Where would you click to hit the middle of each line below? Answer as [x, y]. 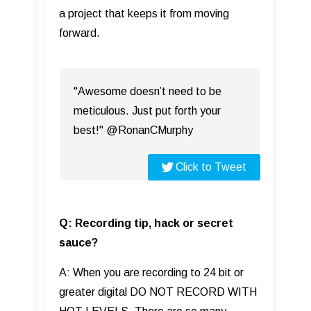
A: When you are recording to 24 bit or [151, 272]
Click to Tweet [211, 167]
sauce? [78, 242]
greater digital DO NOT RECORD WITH [158, 292]
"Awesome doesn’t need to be [148, 91]
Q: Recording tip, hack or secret [146, 223]
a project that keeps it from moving [144, 13]
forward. [79, 33]
